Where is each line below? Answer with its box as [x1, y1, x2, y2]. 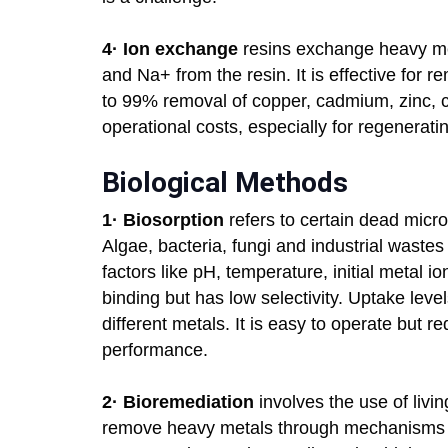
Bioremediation [123, 392, 254, 413]
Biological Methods [102, 166, 348, 200]
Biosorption [123, 210, 229, 231]
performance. [102, 340, 208, 361]
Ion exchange [123, 39, 238, 60]
